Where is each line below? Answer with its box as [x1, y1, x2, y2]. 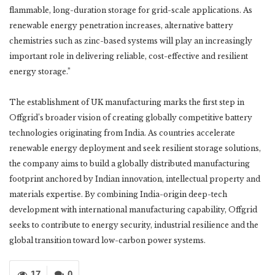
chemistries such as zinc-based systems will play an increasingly [9, 36, 252, 46]
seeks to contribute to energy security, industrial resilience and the [9, 220, 258, 230]
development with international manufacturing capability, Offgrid [9, 205, 257, 215]
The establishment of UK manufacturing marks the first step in [9, 98, 244, 107]
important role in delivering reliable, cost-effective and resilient [9, 52, 248, 61]
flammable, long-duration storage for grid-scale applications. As [9, 6, 252, 15]
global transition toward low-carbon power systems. [9, 236, 206, 246]
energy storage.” [9, 67, 71, 77]
